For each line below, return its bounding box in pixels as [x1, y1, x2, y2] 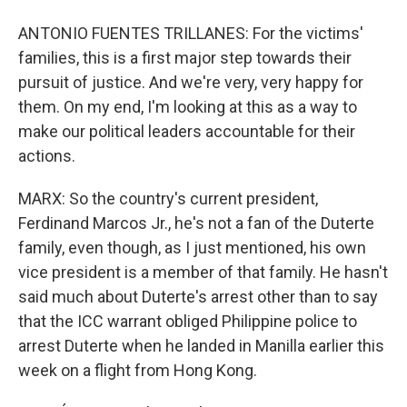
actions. [18, 146, 75, 165]
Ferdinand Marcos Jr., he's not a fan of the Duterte [18, 213, 374, 233]
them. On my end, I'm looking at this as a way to [18, 97, 357, 116]
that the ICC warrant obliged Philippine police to [18, 312, 357, 331]
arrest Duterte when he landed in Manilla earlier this [18, 336, 384, 355]
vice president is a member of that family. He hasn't [18, 263, 388, 282]
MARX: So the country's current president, [18, 189, 318, 208]
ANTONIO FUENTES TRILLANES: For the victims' [18, 24, 363, 43]
